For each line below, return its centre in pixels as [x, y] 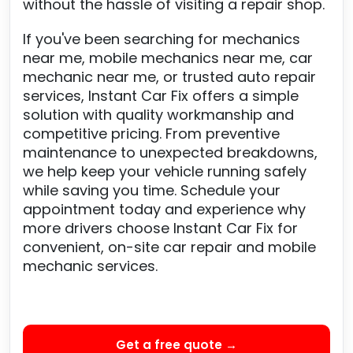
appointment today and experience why [164, 209]
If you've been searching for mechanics [162, 39]
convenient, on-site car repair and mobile [169, 247]
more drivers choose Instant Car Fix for [160, 228]
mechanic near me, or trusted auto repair [169, 76]
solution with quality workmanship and [158, 114]
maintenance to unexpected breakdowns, [170, 152]
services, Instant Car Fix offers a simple [161, 95]
